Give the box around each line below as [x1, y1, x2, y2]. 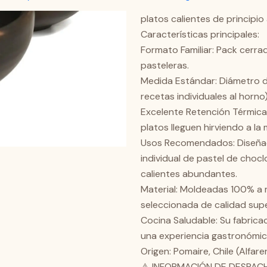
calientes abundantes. [141, 167, 237, 180]
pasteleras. [141, 59, 189, 72]
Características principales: [141, 28, 259, 41]
